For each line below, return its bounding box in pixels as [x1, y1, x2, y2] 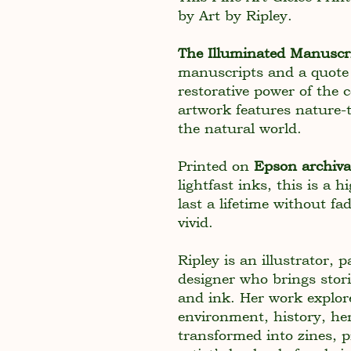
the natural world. [178, 119, 302, 136]
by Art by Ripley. [178, 6, 292, 24]
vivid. [178, 213, 213, 230]
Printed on [178, 157, 254, 174]
